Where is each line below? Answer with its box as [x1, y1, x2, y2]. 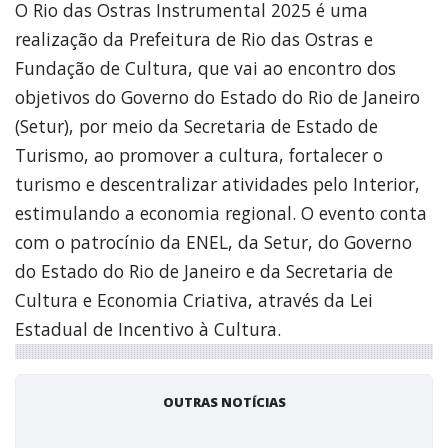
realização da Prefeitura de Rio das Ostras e [15, 26, 373, 51]
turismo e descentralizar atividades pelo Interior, [15, 171, 420, 196]
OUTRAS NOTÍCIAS [162, 392, 286, 411]
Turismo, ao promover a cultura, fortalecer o [15, 142, 383, 167]
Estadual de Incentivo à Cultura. [15, 316, 281, 341]
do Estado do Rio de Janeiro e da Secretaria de [15, 258, 393, 283]
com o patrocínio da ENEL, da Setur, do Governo [15, 229, 412, 254]
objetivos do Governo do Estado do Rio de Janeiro [15, 84, 420, 109]
